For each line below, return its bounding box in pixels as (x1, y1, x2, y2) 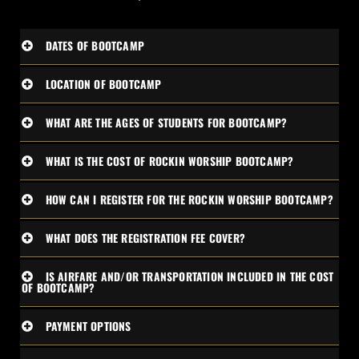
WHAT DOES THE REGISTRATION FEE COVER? (45, 230, 246, 246)
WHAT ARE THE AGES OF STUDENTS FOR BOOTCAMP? (45, 115, 288, 131)
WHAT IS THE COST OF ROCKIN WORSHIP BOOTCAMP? (45, 153, 294, 169)
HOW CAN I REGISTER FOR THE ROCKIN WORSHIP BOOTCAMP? (45, 192, 333, 208)
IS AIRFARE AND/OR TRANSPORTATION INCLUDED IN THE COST (45, 268, 334, 284)
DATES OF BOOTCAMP (45, 38, 145, 54)
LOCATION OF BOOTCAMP (45, 76, 162, 92)
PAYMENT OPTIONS (45, 318, 131, 334)
